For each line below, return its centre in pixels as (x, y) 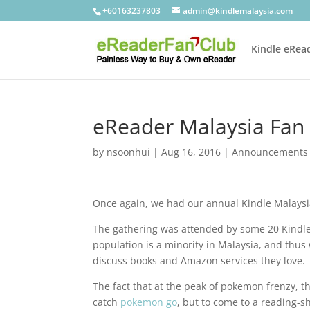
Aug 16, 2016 (191, 152)
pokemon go (149, 302)
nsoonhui (129, 152)
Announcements (270, 152)
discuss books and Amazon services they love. (199, 261)
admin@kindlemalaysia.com (238, 11)
